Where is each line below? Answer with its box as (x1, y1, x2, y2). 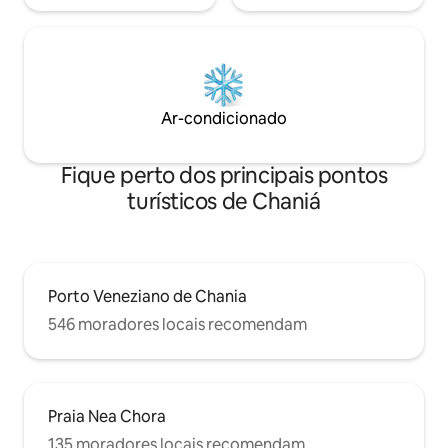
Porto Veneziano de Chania (48, 285, 247, 307)
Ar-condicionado (161, 107, 287, 129)
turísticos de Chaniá (127, 186, 321, 216)
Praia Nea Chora (48, 405, 166, 427)
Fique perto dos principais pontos (60, 160, 388, 190)
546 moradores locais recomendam (48, 313, 307, 335)
